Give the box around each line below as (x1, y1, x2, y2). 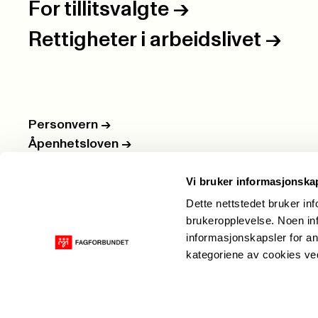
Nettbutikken (28, 176, 108, 190)
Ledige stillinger (28, 157, 126, 170)
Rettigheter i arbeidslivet (28, 30, 261, 51)
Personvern (28, 119, 101, 132)
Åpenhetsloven (28, 138, 121, 151)
